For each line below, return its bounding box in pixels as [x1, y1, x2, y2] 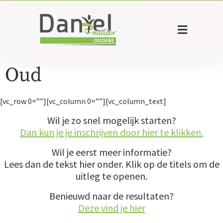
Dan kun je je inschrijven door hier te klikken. [20, 125, 203, 138]
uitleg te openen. [76, 169, 147, 182]
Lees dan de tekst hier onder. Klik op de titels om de [3, 157, 220, 170]
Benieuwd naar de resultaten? [49, 189, 174, 202]
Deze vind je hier [78, 201, 145, 214]
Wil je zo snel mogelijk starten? [47, 113, 176, 126]
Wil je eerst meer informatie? [51, 145, 172, 158]
